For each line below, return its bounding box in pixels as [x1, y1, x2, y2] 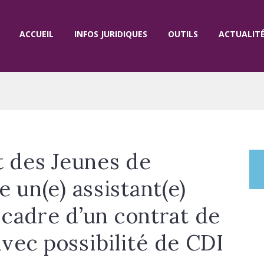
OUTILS [167, 28, 198, 39]
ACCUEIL [19, 28, 54, 39]
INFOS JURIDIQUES [74, 28, 147, 39]
